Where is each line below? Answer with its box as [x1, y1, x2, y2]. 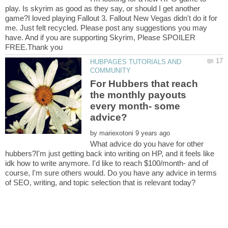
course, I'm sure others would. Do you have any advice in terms [5, 168, 217, 177]
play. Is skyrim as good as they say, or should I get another [5, 4, 200, 13]
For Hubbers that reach [90, 78, 198, 89]
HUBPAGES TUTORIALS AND [90, 58, 182, 66]
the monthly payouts [90, 89, 187, 100]
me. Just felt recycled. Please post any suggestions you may [5, 23, 207, 33]
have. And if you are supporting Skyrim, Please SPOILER [5, 33, 195, 42]
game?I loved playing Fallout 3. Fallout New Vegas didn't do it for [5, 14, 217, 23]
